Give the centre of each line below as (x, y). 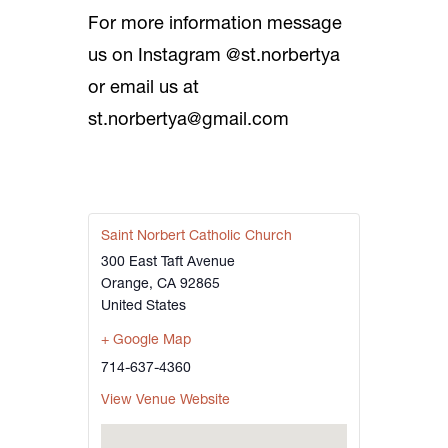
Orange (125, 284)
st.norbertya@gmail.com (188, 120)
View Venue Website (165, 400)
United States (143, 306)
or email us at (143, 88)
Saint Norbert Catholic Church (196, 236)
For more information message (215, 24)
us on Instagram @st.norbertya (214, 56)
